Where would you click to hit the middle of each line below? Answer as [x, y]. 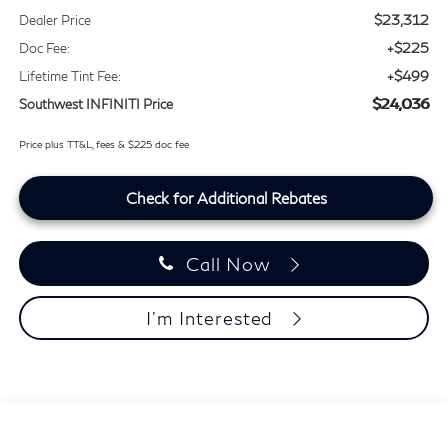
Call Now [228, 264]
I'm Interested [212, 318]
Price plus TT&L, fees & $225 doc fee [103, 144]
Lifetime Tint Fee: [69, 76]
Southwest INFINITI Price [95, 104]
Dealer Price [54, 20]
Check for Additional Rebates [226, 198]
